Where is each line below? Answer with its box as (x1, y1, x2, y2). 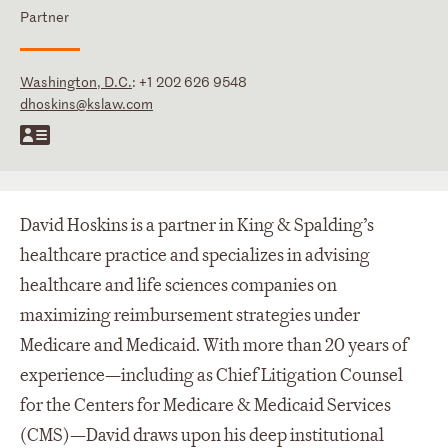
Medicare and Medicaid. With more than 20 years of (20, 333, 408, 357)
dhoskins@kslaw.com (20, 93, 153, 113)
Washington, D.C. (20, 71, 132, 91)
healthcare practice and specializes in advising (20, 243, 370, 267)
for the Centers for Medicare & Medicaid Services (20, 393, 391, 417)
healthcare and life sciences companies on (20, 273, 337, 297)
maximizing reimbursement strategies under (20, 303, 360, 327)
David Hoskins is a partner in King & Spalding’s (20, 213, 374, 237)
